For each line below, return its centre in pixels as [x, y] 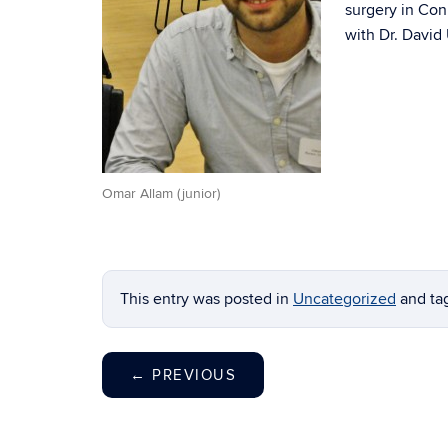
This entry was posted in [206, 298]
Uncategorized [344, 298]
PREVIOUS [191, 374]
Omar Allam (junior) [161, 194]
